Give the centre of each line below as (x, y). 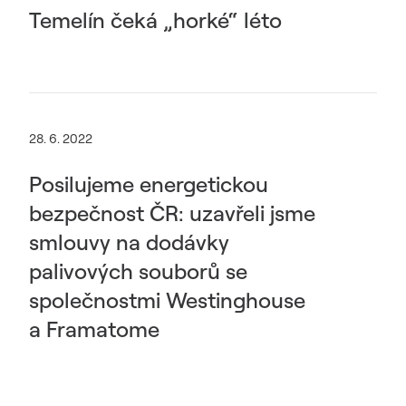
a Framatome (94, 329)
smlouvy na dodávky (129, 242)
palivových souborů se (138, 271)
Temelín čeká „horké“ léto (155, 20)
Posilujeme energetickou (149, 184)
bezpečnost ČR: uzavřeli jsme (172, 213)
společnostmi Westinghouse (167, 300)
